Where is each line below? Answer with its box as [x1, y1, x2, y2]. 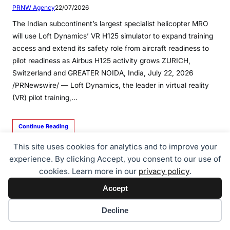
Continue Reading [18, 123, 68, 130]
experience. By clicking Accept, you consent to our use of [9, 154, 221, 164]
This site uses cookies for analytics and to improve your [13, 142, 217, 151]
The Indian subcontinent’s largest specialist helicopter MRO [12, 20, 208, 28]
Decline [102, 206, 128, 215]
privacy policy [138, 166, 189, 176]
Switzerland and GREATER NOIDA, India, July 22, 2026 [12, 69, 194, 78]
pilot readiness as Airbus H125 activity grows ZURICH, [12, 56, 190, 65]
